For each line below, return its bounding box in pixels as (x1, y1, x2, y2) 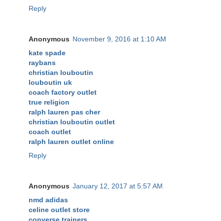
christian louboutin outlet (29, 118, 115, 126)
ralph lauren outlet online (29, 138, 114, 146)
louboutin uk (29, 78, 72, 87)
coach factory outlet (29, 88, 97, 97)
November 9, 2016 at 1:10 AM (73, 35, 166, 43)
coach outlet (29, 128, 71, 136)
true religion (29, 98, 70, 107)
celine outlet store (29, 206, 90, 214)
